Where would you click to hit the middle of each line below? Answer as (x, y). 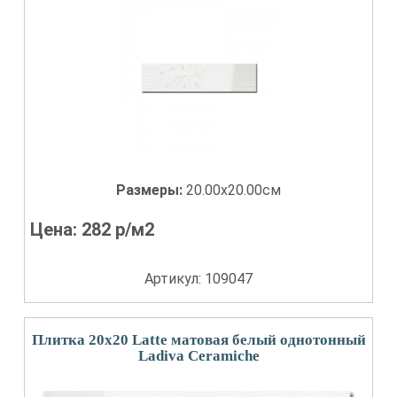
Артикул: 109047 (198, 279)
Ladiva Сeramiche (198, 356)
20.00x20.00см (234, 190)
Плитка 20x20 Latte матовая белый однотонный (198, 340)
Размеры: (151, 190)
